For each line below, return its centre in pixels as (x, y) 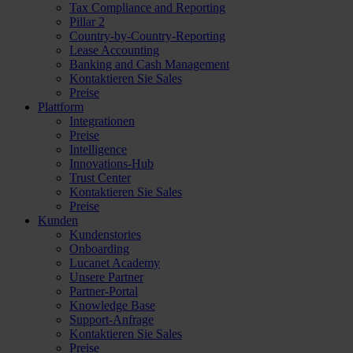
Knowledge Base (112, 305)
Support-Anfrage (111, 320)
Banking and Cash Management (149, 64)
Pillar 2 (87, 22)
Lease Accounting (114, 50)
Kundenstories (105, 234)
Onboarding (99, 249)
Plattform (61, 107)
